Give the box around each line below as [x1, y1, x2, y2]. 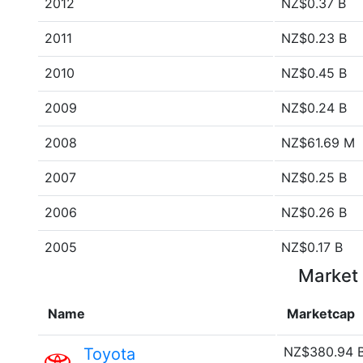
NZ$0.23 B [281, 30, 347, 46]
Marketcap [287, 305, 355, 322]
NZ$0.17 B [281, 239, 343, 255]
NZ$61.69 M [281, 135, 355, 151]
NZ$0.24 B [281, 100, 347, 116]
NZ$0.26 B [281, 204, 347, 220]
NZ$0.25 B [281, 169, 347, 186]
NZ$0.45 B [281, 65, 347, 81]
